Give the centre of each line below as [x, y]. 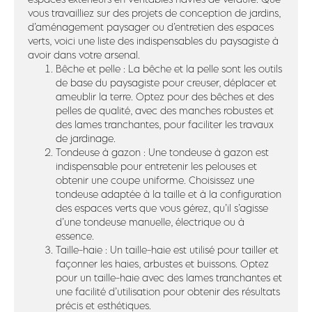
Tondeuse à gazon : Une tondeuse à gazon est [162, 152]
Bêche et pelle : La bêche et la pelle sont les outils [169, 69]
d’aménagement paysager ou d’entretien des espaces [151, 27]
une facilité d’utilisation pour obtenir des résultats [168, 291]
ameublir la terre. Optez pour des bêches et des [165, 96]
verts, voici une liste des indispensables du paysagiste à [153, 41]
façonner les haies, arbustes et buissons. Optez [162, 264]
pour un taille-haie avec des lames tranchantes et [169, 278]
